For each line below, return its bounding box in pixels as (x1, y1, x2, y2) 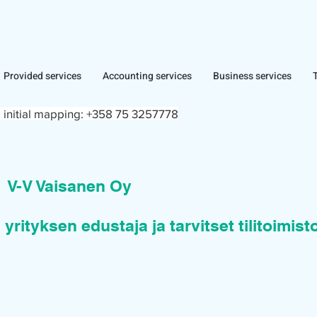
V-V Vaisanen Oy (7, 176, 132, 195)
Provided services (4, 69, 81, 83)
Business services (213, 69, 292, 83)
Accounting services (103, 69, 192, 83)
